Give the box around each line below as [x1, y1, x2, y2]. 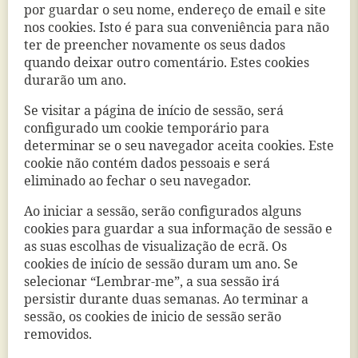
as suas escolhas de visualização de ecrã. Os [24, 239, 287, 255]
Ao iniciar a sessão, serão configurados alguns [24, 204, 301, 220]
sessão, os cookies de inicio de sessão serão [24, 309, 281, 325]
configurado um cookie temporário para [24, 121, 269, 137]
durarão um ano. [24, 73, 126, 89]
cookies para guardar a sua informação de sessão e [24, 221, 332, 237]
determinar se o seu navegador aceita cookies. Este [24, 138, 334, 154]
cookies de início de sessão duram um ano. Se [24, 257, 298, 272]
